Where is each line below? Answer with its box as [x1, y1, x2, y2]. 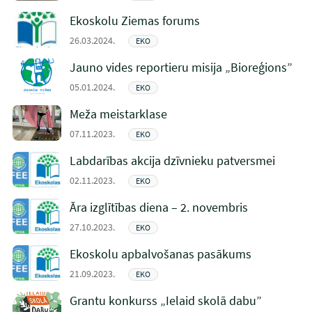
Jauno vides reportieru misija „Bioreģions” [69, 59, 292, 75]
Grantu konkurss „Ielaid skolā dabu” [69, 292, 262, 309]
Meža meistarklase [69, 106, 167, 122]
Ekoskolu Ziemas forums [69, 13, 200, 29]
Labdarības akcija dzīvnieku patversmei [69, 153, 275, 169]
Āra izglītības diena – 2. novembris [69, 199, 248, 215]
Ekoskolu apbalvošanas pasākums [69, 246, 251, 262]
